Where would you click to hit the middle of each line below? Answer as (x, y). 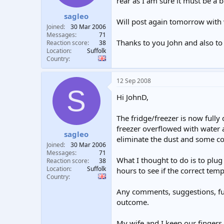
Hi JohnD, (132, 97)
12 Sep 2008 (134, 81)
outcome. (133, 202)
